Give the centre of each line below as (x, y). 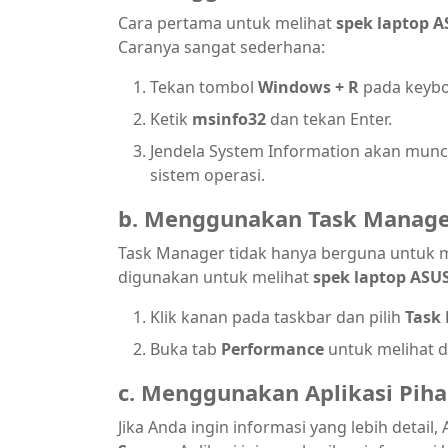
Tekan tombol (204, 87)
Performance (272, 349)
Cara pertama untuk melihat (227, 23)
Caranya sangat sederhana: (221, 47)
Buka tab (185, 349)
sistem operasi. (207, 175)
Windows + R (308, 87)
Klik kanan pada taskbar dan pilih (277, 317)
